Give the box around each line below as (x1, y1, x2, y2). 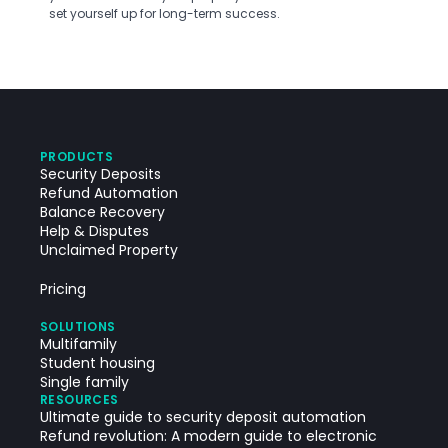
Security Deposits (40, 164, 161, 184)
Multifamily (40, 334, 117, 354)
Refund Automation (40, 183, 178, 203)
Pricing (40, 279, 86, 299)
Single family (40, 372, 129, 392)
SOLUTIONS (40, 318, 116, 335)
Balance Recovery (40, 202, 165, 222)
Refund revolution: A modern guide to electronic (40, 426, 377, 446)
